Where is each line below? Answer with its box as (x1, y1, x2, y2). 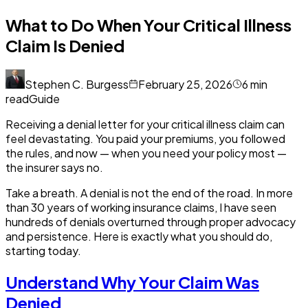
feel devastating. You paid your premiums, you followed (5, 131, 285, 146)
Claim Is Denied (5, 34, 124, 56)
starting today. (5, 243, 81, 258)
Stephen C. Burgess (25, 76, 129, 91)
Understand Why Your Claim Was (5, 271, 259, 292)
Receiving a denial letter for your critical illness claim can (5, 116, 285, 131)
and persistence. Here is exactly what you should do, (5, 228, 272, 243)
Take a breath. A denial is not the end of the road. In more (5, 185, 293, 200)
